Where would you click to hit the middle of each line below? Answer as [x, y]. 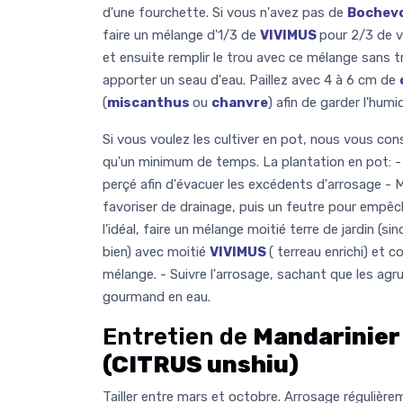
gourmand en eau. [157, 296]
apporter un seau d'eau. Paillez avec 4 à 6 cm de [251, 80]
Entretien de [178, 336]
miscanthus [150, 102]
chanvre [240, 102]
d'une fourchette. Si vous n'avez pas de [225, 12]
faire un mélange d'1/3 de [181, 35]
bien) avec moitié [156, 251]
